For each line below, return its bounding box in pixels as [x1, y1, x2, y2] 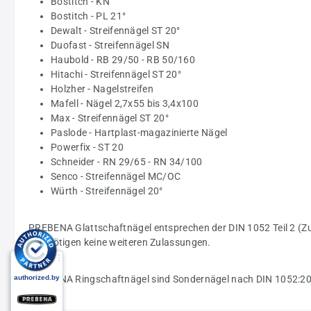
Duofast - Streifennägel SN [51, 39, 169, 51]
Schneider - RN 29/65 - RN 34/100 [51, 155, 203, 167]
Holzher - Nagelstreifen [51, 83, 153, 94]
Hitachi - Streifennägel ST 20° [51, 68, 181, 80]
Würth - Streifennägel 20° [51, 185, 163, 196]
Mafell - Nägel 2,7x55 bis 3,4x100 [51, 97, 199, 109]
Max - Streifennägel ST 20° [51, 112, 169, 124]
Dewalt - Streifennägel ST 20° [51, 24, 180, 36]
